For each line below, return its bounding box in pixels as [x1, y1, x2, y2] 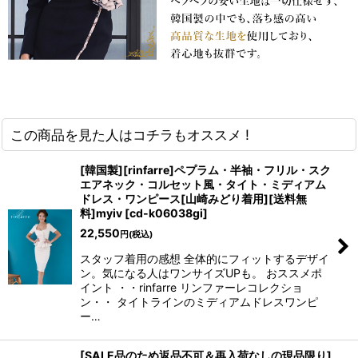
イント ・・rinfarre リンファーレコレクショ [80, 280, 303, 294]
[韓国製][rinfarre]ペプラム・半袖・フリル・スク [80, 162, 331, 177]
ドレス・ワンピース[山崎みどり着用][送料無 [80, 191, 307, 205]
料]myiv [80, 205, 122, 220]
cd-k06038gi [129, 205, 203, 220]
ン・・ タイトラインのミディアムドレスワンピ [80, 294, 318, 308]
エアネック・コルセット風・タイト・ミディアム [80, 177, 326, 191]
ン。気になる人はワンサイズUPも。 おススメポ [80, 265, 322, 280]
